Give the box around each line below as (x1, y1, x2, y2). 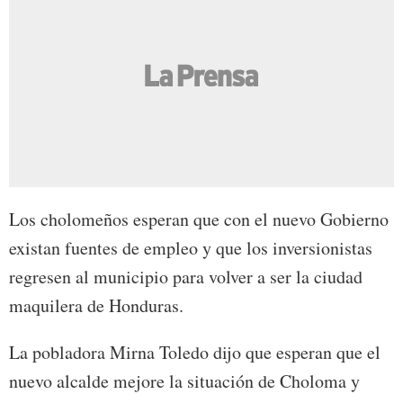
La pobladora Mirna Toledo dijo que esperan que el (9, 340, 381, 365)
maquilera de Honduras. (9, 293, 184, 318)
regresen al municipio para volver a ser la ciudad (9, 264, 363, 290)
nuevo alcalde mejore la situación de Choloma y (9, 369, 360, 394)
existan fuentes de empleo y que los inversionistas (9, 236, 372, 261)
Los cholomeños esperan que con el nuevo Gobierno (9, 207, 389, 232)
